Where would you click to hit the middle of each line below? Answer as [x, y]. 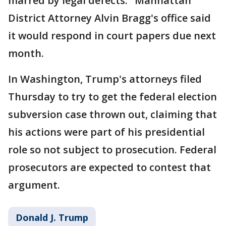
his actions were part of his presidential [106, 132]
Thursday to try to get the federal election [112, 97]
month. [26, 53]
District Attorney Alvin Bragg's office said [109, 18]
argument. [34, 185]
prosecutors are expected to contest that [109, 167]
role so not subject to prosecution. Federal [112, 150]
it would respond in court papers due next [112, 36]
